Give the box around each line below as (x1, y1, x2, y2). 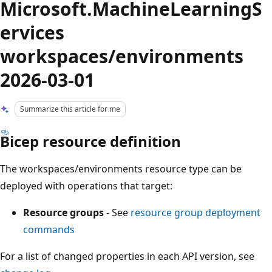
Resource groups (23, 205, 104, 219)
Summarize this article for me (20, 104, 121, 114)
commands (23, 222, 75, 236)
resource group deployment (131, 205, 260, 219)
